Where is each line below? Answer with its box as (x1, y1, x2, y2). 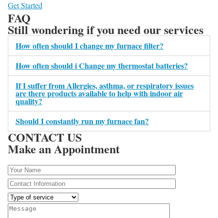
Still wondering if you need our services (8, 21, 203, 38)
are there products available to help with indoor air (16, 88, 183, 99)
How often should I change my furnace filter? (16, 40, 163, 52)
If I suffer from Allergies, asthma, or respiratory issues (16, 80, 194, 91)
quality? (16, 95, 42, 107)
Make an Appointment (8, 140, 120, 158)
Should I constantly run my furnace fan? (16, 115, 149, 127)
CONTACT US (8, 128, 82, 146)
